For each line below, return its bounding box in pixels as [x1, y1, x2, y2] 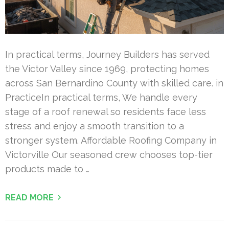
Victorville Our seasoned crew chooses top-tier [5, 149, 213, 160]
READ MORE [5, 192, 54, 202]
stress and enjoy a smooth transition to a [5, 120, 184, 131]
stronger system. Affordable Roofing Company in [5, 134, 217, 146]
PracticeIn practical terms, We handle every [5, 91, 197, 103]
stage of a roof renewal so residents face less [5, 106, 206, 117]
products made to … [5, 163, 89, 174]
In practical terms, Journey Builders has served [5, 49, 210, 60]
